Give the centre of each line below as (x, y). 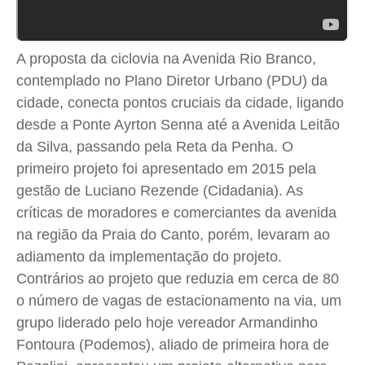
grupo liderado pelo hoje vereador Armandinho (167, 322)
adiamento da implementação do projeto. (149, 256)
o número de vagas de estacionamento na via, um (179, 300)
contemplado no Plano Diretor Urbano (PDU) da (172, 80)
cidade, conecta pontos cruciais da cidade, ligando (180, 102)
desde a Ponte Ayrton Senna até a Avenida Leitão (178, 124)
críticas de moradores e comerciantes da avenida (176, 212)
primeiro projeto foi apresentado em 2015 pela (166, 168)
